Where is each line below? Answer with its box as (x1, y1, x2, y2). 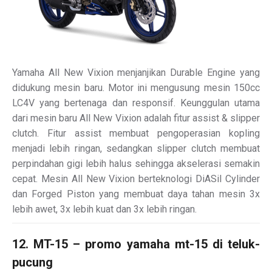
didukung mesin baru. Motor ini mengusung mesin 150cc (12, 81, 260, 93)
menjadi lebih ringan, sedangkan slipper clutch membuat (12, 142, 260, 154)
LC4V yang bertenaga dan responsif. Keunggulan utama (12, 97, 260, 109)
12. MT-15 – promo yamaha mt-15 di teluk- (12, 236, 260, 251)
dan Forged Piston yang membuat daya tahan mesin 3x (12, 188, 260, 200)
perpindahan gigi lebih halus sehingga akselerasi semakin (12, 157, 260, 169)
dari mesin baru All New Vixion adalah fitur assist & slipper (12, 112, 260, 124)
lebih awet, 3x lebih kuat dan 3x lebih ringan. (12, 203, 197, 215)
